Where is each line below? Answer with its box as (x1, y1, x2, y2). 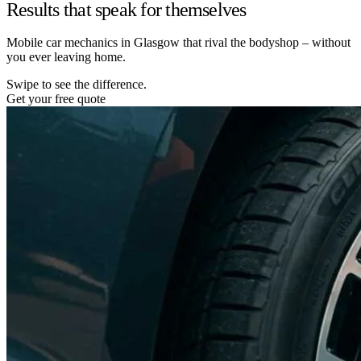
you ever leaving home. (6, 49, 126, 64)
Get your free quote (6, 91, 106, 106)
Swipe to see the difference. (6, 77, 147, 91)
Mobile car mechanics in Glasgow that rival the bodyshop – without (6, 35, 351, 49)
